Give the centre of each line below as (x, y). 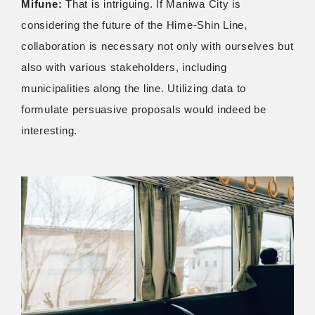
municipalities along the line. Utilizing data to (134, 89)
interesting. (49, 131)
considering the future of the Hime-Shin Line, (134, 25)
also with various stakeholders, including (124, 67)
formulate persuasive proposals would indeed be (144, 110)
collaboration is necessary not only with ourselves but (157, 46)
